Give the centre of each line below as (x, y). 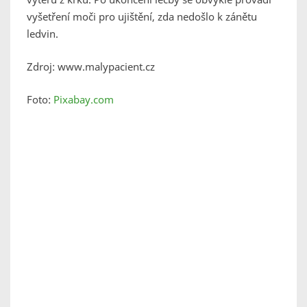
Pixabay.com (84, 100)
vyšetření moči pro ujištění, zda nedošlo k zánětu (142, 17)
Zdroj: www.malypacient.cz (91, 67)
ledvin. (42, 34)
